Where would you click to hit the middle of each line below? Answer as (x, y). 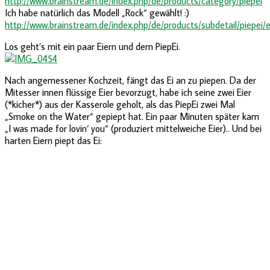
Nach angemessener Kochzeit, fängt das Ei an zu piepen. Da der (130, 80)
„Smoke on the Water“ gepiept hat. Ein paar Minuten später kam (132, 116)
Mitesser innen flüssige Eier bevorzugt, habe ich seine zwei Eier (128, 92)
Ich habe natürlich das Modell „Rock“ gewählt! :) (97, 12)
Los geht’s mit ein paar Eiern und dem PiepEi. (93, 46)
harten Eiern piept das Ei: (53, 140)
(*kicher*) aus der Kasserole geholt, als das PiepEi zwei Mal (120, 104)
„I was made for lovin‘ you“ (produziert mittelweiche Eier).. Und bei (133, 128)
